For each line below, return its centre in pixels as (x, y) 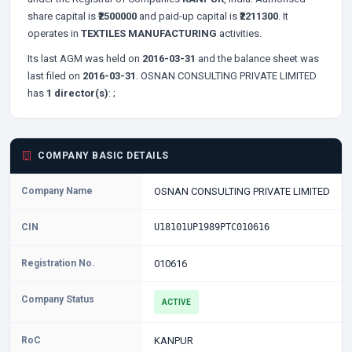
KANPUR (173, 341)
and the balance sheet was (257, 59)
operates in (54, 33)
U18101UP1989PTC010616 (211, 227)
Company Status (58, 299)
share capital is (63, 16)
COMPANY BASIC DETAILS (102, 156)
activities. (239, 33)
